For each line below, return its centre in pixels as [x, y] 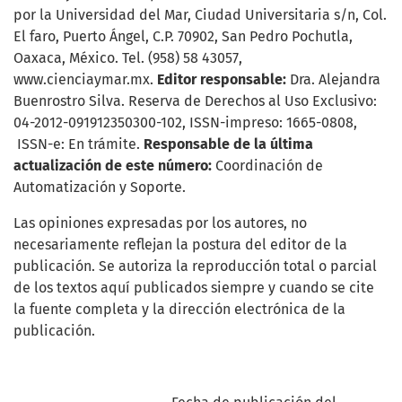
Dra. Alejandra [333, 79]
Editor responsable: [222, 79]
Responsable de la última [228, 144]
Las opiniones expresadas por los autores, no [160, 223]
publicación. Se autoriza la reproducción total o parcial [195, 266]
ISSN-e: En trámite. [79, 144]
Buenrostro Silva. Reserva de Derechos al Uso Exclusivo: [195, 101]
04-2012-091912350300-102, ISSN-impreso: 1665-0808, [185, 122]
